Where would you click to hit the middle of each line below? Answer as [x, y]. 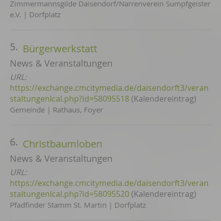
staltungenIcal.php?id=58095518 [70, 99]
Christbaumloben [62, 144]
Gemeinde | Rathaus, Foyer [56, 110]
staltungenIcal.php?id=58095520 [70, 194]
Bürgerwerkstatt [60, 49]
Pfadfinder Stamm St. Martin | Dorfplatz [78, 205]
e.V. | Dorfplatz [35, 14]
